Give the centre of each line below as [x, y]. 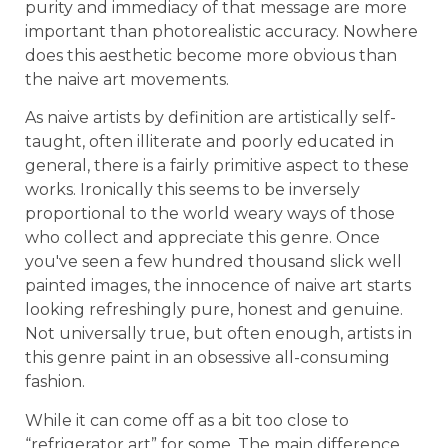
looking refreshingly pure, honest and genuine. [214, 310]
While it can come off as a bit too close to [187, 420]
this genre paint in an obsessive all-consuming [207, 358]
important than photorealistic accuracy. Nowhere [221, 31]
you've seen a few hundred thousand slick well [213, 262]
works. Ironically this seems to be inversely [192, 190]
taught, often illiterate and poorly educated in [209, 142]
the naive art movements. [127, 79]
